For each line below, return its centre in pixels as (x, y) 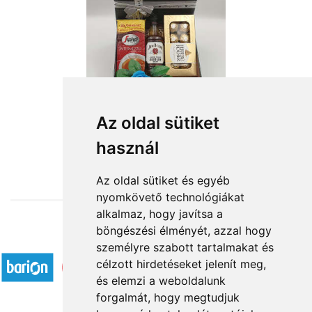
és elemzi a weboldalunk (161, 281)
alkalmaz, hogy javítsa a (159, 214)
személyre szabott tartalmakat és (185, 247)
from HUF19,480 (156, 146)
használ (127, 148)
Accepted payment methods (156, 239)
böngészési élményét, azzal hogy (184, 231)
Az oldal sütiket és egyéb (163, 180)
